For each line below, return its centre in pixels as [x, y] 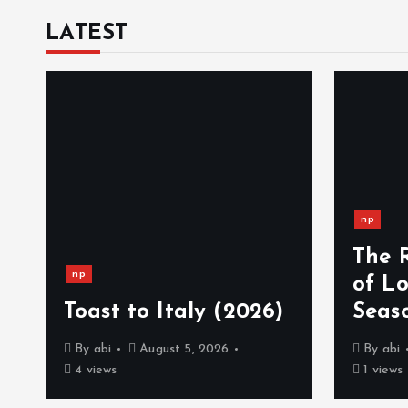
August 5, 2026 [183, 349]
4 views [94, 370]
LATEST [87, 34]
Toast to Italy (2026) [174, 312]
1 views [382, 370]
